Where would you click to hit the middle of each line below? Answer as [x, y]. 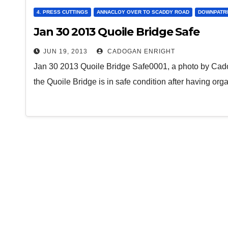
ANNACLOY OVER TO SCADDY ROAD [143, 12]
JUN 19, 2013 [65, 51]
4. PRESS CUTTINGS [62, 12]
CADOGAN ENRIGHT [140, 51]
